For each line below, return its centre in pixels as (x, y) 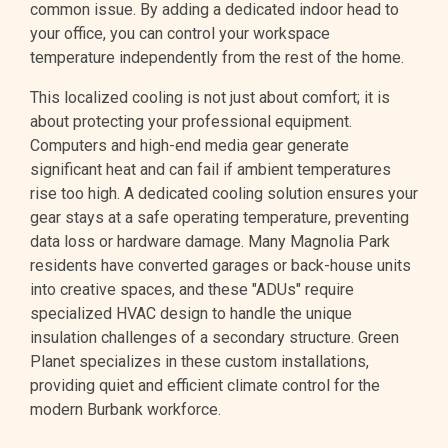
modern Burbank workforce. (125, 410)
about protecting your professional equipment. (191, 122)
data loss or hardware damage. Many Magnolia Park (210, 242)
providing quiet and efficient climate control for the (205, 386)
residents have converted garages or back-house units (220, 266)
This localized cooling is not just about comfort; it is (210, 98)
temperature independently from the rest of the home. (217, 58)
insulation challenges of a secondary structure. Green (214, 338)
